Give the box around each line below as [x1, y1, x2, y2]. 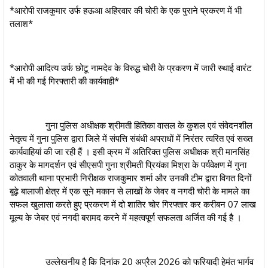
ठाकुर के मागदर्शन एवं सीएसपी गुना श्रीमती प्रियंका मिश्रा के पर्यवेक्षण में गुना [10, 158, 246, 170]
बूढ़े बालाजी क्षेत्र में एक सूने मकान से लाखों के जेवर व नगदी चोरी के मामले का [10, 184, 249, 197]
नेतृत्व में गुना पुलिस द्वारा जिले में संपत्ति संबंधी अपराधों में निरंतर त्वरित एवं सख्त [10, 132, 252, 144]
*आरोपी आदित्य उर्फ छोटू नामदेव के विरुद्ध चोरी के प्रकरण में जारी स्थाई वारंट [10, 61, 252, 74]
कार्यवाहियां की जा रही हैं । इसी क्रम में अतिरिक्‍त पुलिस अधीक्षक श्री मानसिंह [10, 145, 249, 157]
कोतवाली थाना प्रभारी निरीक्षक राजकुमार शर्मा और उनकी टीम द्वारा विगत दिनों [10, 171, 251, 184]
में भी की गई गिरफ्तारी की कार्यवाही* [10, 74, 119, 87]
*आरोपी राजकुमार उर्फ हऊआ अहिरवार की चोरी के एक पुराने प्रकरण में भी [10, 4, 242, 16]
